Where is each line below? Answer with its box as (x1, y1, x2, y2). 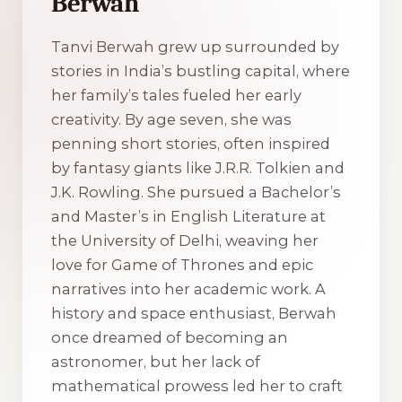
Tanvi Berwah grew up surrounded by (51, 37, 339, 56)
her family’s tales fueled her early (51, 85, 301, 104)
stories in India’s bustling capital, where (51, 61, 350, 80)
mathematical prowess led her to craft (51, 376, 343, 395)
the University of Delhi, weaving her (51, 231, 319, 249)
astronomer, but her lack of (51, 352, 260, 371)
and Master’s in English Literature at (51, 206, 326, 225)
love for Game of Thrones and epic (51, 255, 313, 274)
